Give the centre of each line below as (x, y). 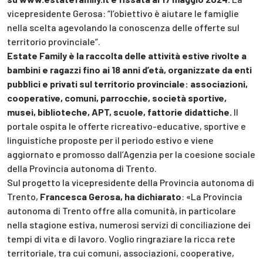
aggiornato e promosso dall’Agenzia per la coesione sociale (131, 154)
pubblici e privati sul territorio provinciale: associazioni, (127, 84)
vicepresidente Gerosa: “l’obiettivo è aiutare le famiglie (123, 14)
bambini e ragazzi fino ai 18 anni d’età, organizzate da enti (129, 70)
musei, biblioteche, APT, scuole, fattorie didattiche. (119, 112)
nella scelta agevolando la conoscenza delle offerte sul (123, 28)
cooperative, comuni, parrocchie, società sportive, (117, 98)
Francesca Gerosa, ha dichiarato (111, 197)
